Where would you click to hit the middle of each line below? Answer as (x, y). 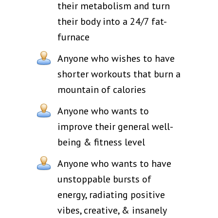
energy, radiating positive (111, 194)
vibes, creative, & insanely (112, 210)
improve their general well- (115, 126)
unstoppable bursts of (104, 179)
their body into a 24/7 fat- (112, 21)
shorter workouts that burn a (119, 74)
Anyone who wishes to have (116, 58)
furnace (73, 37)
